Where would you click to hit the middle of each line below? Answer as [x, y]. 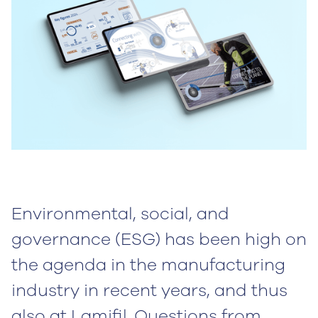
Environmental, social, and [120, 214]
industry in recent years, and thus [149, 291]
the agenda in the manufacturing [148, 265]
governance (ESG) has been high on [159, 240]
